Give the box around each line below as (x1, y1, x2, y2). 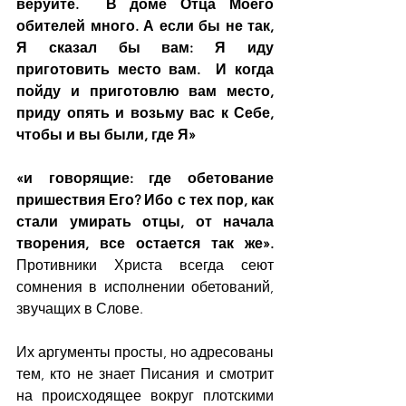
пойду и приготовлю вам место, (16, 82, 274, 100)
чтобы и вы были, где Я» (16, 126, 196, 143)
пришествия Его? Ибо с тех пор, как (16, 191, 274, 208)
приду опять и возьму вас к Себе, (16, 104, 274, 121)
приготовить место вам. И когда (16, 61, 274, 78)
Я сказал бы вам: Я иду (16, 39, 274, 56)
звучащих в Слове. (16, 300, 143, 317)
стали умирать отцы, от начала (16, 213, 274, 230)
